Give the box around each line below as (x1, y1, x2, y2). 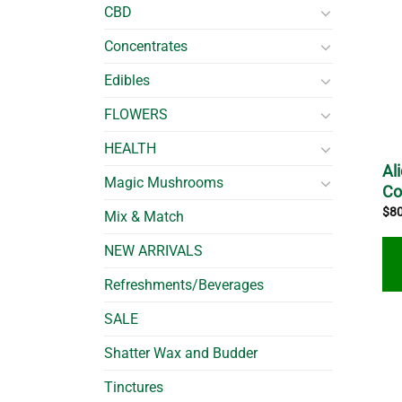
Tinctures (103, 379, 163, 397)
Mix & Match (103, 208, 184, 226)
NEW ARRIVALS (103, 242, 203, 260)
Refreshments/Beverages (103, 276, 264, 294)
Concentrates (103, 38, 188, 56)
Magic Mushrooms (103, 174, 223, 192)
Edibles (103, 72, 150, 90)
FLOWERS (103, 106, 168, 124)
